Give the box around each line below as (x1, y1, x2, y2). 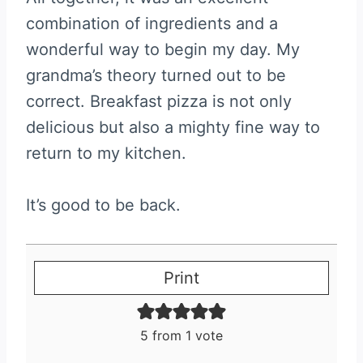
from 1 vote (148, 327, 223, 344)
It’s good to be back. (26, 194, 181, 215)
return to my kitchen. (26, 143, 186, 163)
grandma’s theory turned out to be (26, 65, 286, 85)
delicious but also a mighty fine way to (26, 117, 320, 137)
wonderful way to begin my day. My (26, 39, 300, 59)
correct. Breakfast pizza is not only (26, 91, 292, 111)
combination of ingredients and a (26, 13, 278, 33)
